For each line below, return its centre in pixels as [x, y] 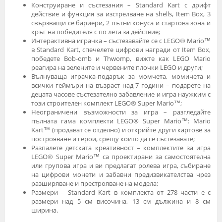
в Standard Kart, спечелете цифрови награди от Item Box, [121, 49]
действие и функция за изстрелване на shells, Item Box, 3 [121, 14]
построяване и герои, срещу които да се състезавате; [113, 139]
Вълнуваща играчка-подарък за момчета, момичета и [121, 76]
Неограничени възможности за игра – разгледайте [121, 112]
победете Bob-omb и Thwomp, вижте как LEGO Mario [121, 58]
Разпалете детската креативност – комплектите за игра [121, 147]
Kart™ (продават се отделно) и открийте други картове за [121, 130]
